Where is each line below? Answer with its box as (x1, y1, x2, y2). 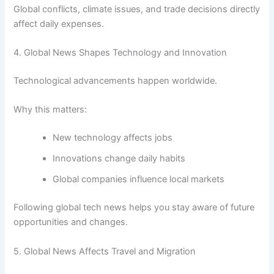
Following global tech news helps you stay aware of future (13, 202, 255, 213)
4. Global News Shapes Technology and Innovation (13, 47, 228, 59)
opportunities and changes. (13, 217, 128, 228)
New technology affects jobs (53, 132, 173, 144)
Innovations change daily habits (53, 153, 186, 165)
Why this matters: (13, 104, 87, 116)
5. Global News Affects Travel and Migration (13, 245, 196, 257)
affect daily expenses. (13, 18, 105, 29)
